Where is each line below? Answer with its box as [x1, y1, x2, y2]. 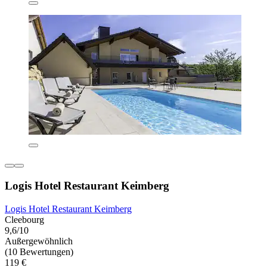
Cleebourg [5, 214, 44, 225]
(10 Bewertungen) [5, 246, 73, 257]
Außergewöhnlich [5, 235, 73, 246]
